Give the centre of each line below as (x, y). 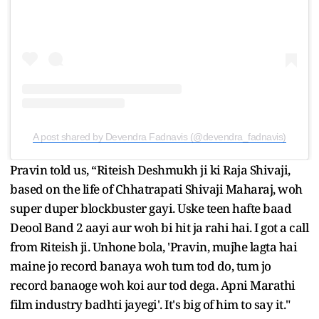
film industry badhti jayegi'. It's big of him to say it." (150, 304)
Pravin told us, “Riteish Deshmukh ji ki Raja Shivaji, (150, 169)
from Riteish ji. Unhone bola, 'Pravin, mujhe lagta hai (153, 246)
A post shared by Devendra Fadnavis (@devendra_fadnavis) (159, 136)
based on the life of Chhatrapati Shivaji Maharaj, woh (156, 189)
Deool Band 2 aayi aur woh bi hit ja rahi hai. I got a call (159, 227)
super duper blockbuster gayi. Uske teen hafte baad (151, 208)
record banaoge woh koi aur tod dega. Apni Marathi (153, 285)
